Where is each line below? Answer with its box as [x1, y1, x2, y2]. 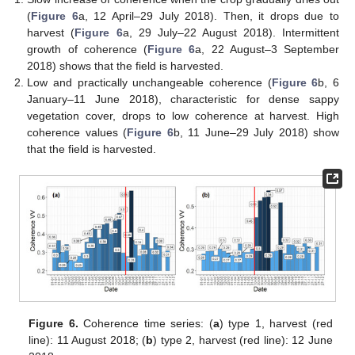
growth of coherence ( [27, 42, 148, 55]
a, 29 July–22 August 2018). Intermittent [122, 25, 340, 39]
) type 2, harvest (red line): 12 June [153, 334, 333, 347]
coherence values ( [27, 125, 128, 139]
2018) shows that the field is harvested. [27, 59, 224, 72]
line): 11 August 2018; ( [29, 334, 147, 347]
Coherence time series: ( [78, 317, 213, 330]
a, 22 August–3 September [195, 42, 340, 55]
